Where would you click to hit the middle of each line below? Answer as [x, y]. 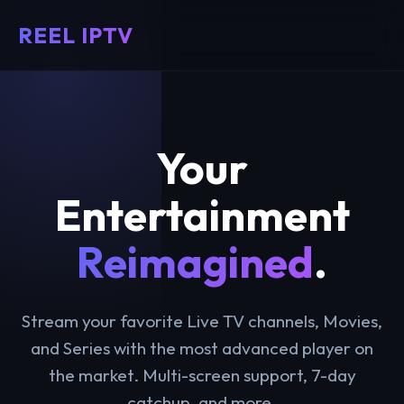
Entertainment [202, 215]
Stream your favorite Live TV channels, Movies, [202, 321]
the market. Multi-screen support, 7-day [202, 375]
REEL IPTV [76, 35]
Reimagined [195, 262]
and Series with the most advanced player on [202, 348]
